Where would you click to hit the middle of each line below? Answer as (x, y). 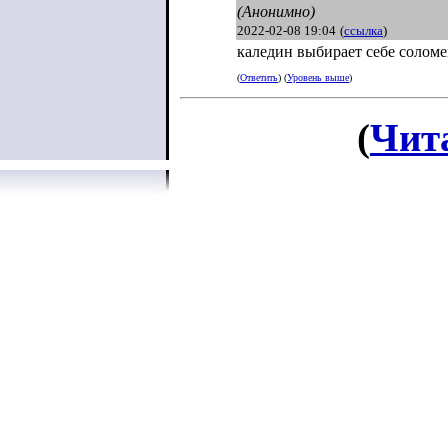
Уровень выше (318, 78)
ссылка (363, 30)
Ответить (259, 78)
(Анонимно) (276, 11)
